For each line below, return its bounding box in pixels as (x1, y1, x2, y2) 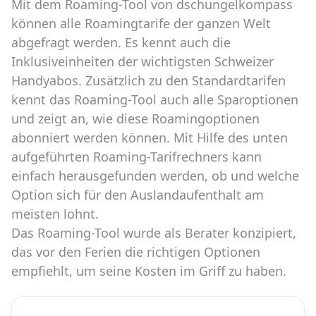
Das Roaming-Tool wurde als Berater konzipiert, (11, 224, 296, 242)
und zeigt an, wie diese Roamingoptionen (11, 110, 260, 128)
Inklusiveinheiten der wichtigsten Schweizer (11, 53, 274, 71)
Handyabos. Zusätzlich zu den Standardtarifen (11, 72, 286, 90)
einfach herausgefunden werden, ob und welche (11, 167, 299, 185)
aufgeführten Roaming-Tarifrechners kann (11, 148, 262, 166)
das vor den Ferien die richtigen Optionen (11, 243, 260, 261)
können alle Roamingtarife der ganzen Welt (11, 15, 271, 32)
